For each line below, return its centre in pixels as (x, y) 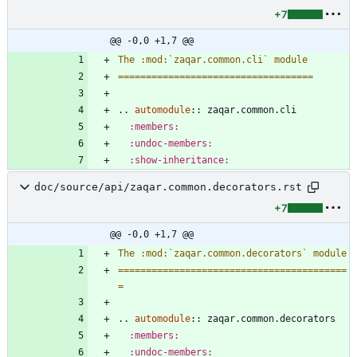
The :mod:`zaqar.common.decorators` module (232, 253)
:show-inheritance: (179, 160)
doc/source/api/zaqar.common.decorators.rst (168, 187)
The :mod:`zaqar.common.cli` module (213, 59)
